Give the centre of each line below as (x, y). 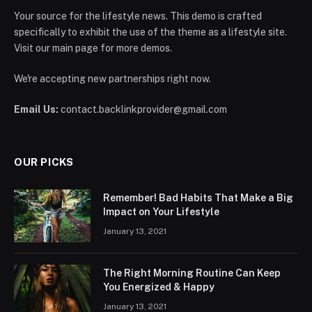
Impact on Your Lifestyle (161, 211)
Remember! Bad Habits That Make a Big (198, 197)
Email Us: (36, 109)
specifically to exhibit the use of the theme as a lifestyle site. (150, 32)
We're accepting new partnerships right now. (112, 78)
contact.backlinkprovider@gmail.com (143, 109)
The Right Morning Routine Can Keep (192, 273)
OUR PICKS (44, 162)
